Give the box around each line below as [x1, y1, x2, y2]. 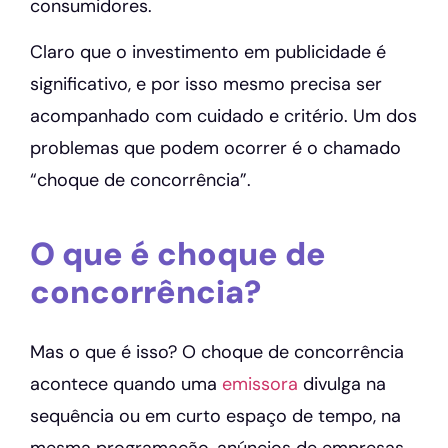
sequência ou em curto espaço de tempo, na [30, 404, 401, 429]
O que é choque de [30, 232, 326, 275]
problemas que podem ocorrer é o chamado [30, 136, 401, 161]
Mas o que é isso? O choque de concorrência [30, 340, 404, 365]
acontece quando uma [30, 372, 222, 397]
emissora [222, 372, 298, 397]
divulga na [298, 372, 386, 397]
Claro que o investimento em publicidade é [30, 40, 386, 65]
